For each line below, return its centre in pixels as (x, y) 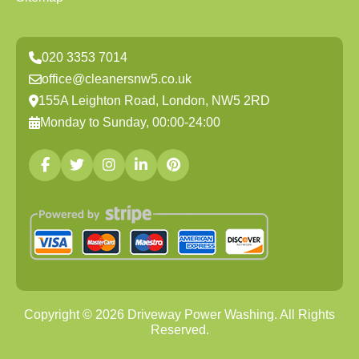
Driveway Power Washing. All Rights (230, 315)
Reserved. (179, 330)
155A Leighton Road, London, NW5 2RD (154, 101)
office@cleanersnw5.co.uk (117, 79)
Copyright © (60, 315)
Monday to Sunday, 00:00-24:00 (130, 122)
